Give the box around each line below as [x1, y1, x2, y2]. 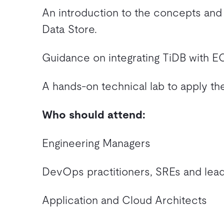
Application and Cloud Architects [42, 194, 207, 206]
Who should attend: [42, 108, 145, 121]
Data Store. [42, 23, 97, 35]
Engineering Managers [42, 137, 153, 149]
